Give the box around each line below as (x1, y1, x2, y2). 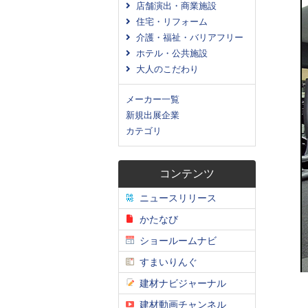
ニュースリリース (134, 192, 217, 203)
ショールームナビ (134, 235, 217, 246)
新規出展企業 (126, 110, 179, 120)
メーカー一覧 (126, 94, 179, 104)
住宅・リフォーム (131, 16, 208, 27)
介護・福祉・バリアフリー (131, 32, 243, 43)
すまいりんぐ (134, 256, 197, 267)
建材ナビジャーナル (134, 278, 226, 289)
